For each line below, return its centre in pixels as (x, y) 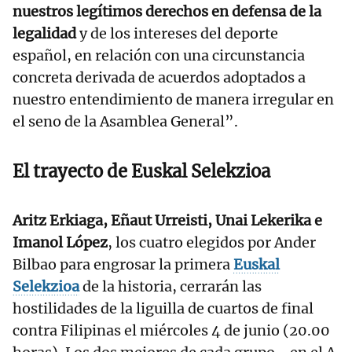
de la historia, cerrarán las (170, 287)
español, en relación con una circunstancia (159, 56)
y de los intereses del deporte (179, 34)
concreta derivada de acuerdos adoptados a (159, 78)
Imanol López (60, 243)
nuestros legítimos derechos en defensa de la (167, 12)
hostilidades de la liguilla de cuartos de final (163, 309)
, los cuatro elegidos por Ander (212, 243)
